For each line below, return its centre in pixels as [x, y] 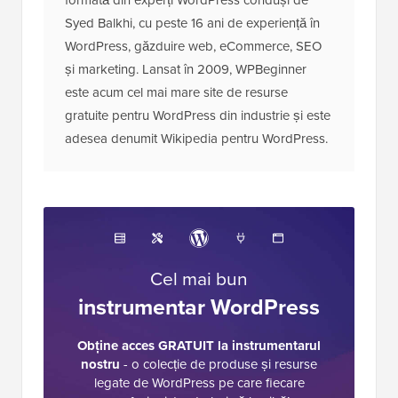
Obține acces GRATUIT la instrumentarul [199, 345]
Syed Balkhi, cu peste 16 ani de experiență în [192, 23]
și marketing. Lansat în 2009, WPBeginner [186, 69]
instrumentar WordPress [199, 306]
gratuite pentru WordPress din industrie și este [198, 115]
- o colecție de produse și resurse [219, 364]
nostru [100, 364]
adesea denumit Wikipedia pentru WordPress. [196, 138]
